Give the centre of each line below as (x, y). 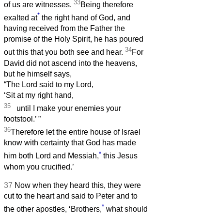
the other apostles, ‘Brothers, (53, 209)
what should (126, 209)
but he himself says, (38, 74)
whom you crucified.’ (39, 167)
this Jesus (119, 156)
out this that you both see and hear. (64, 52)
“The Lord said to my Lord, (49, 84)
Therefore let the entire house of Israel (76, 132)
